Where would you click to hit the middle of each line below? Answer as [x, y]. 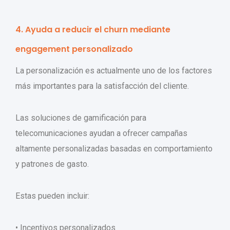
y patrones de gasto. [52, 164]
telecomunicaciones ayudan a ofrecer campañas [101, 133]
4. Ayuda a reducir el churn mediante [93, 30]
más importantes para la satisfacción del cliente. [102, 86]
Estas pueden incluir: [52, 196]
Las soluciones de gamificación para [81, 118]
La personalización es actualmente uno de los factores [114, 71]
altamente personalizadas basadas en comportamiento [114, 149]
